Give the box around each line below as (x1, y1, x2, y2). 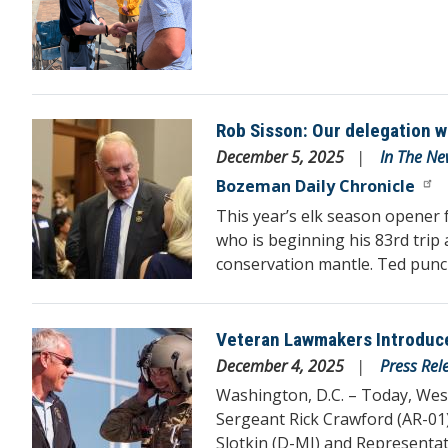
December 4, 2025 (216, 354, 348, 377)
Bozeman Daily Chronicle (216, 174, 415, 197)
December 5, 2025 (216, 145, 348, 168)
